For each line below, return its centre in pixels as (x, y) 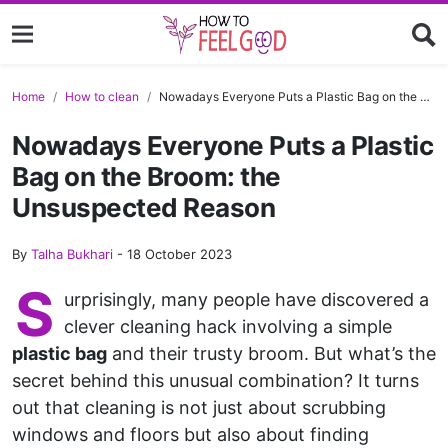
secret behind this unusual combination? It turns (215, 380)
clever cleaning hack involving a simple (228, 326)
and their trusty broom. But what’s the (271, 353)
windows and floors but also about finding (190, 434)
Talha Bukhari (72, 254)
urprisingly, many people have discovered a (246, 299)
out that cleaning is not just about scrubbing (199, 407)
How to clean (102, 96)
